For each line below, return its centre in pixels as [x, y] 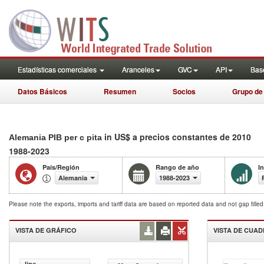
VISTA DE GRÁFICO [46, 230]
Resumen [120, 91]
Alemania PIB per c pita [57, 137]
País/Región [61, 167]
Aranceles [138, 69]
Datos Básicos [42, 91]
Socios [184, 91]
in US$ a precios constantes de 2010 [178, 137]
